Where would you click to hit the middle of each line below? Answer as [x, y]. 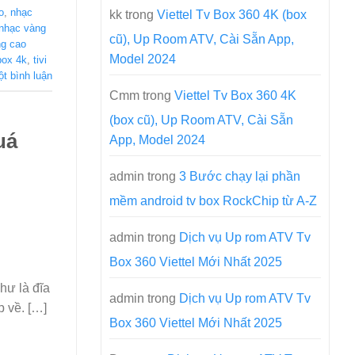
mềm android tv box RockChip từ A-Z [213, 201]
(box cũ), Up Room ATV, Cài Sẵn [201, 120]
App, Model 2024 [157, 140]
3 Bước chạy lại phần [240, 176]
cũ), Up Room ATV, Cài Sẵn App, [202, 39]
